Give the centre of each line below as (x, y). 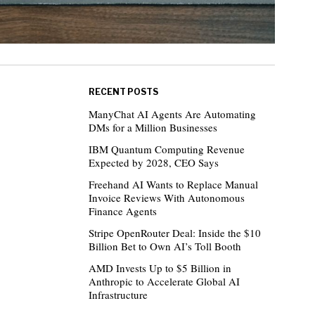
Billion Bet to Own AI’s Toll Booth (165, 246)
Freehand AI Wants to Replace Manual (173, 184)
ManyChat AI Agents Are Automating (172, 114)
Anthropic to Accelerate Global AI (164, 281)
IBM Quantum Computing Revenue (167, 149)
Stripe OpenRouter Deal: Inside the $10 (175, 232)
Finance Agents (123, 211)
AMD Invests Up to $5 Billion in (160, 268)
